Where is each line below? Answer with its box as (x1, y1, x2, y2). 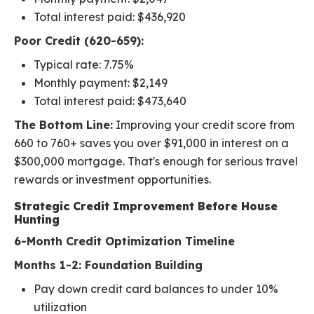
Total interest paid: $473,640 (34, 94, 186, 109)
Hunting (14, 212, 60, 227)
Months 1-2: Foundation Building (14, 258, 203, 273)
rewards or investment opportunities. (14, 172, 211, 187)
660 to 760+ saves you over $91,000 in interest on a (14, 136, 289, 151)
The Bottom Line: (14, 118, 113, 132)
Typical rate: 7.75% (34, 57, 134, 72)
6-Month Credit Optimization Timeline (14, 234, 235, 249)
